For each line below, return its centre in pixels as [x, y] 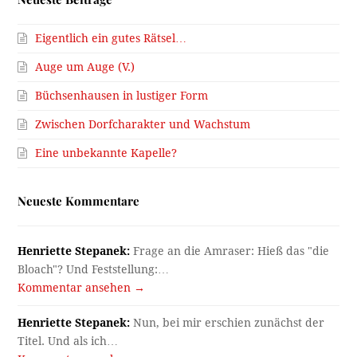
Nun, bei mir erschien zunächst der [228, 322]
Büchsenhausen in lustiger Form [122, 95]
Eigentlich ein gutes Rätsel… [111, 38]
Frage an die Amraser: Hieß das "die [230, 251]
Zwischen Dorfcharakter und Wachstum [143, 124]
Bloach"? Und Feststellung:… [94, 269]
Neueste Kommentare [79, 200]
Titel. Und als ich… [68, 341]
